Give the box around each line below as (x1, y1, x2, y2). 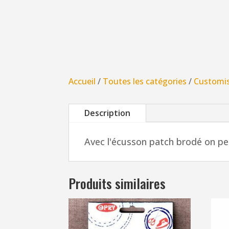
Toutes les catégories (103, 76, 187, 87)
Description (84, 107, 131, 119)
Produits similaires (68, 173, 166, 193)
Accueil (68, 76, 96, 87)
